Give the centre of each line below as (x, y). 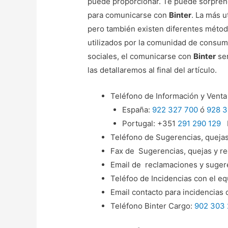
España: (137, 110)
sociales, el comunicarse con (141, 56)
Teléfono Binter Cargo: (153, 206)
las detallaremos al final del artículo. (152, 70)
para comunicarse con (129, 15)
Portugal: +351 (150, 124)
